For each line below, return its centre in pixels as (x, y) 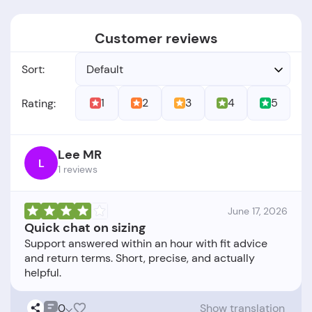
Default (105, 69)
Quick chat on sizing (85, 228)
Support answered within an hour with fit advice (146, 244)
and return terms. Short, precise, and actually (140, 258)
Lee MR (80, 155)
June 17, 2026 (258, 211)
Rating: (39, 103)
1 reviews (78, 170)
